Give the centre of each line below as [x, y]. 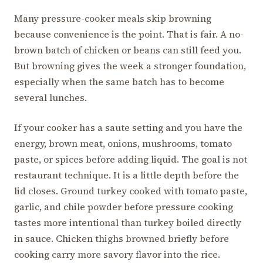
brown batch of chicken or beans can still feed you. [128, 50]
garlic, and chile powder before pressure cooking [124, 207]
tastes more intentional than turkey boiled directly [128, 223]
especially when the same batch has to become [119, 82]
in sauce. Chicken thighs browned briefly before [122, 239]
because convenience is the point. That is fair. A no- [129, 34]
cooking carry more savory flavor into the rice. [117, 254]
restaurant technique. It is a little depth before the [127, 175]
